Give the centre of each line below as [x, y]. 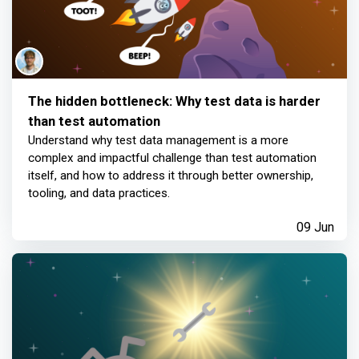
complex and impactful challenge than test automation [172, 158]
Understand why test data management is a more [158, 141]
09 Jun [315, 228]
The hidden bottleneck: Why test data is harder [174, 101]
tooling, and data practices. [99, 194]
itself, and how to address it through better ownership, [171, 176]
